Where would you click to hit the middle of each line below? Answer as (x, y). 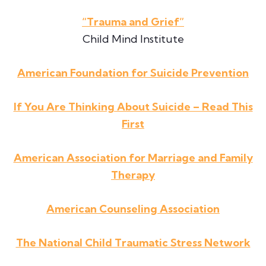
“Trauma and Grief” (133, 22)
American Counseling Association (133, 209)
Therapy (133, 175)
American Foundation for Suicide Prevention (133, 73)
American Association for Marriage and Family (133, 158)
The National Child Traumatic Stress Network (133, 243)
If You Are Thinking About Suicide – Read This (133, 107)
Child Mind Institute (133, 39)
